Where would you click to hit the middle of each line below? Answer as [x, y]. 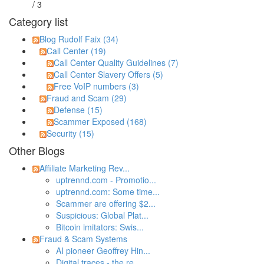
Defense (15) [78, 110]
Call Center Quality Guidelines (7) [116, 62]
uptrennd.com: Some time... [108, 192]
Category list [38, 21]
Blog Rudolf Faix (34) [79, 39]
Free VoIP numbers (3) [96, 86]
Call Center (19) [76, 51]
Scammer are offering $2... [106, 203]
